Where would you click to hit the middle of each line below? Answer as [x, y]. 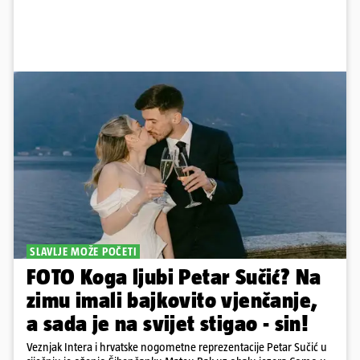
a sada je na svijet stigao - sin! [168, 324]
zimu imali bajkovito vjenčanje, [172, 301]
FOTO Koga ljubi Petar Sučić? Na [174, 277]
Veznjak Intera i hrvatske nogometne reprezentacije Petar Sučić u [177, 347]
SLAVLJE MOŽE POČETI [84, 252]
